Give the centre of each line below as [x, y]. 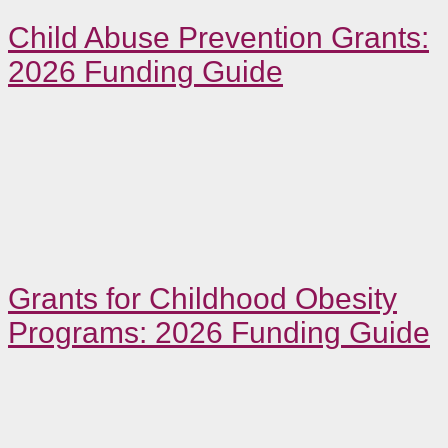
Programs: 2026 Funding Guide [219, 332]
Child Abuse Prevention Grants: [218, 37]
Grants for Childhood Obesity [202, 298]
